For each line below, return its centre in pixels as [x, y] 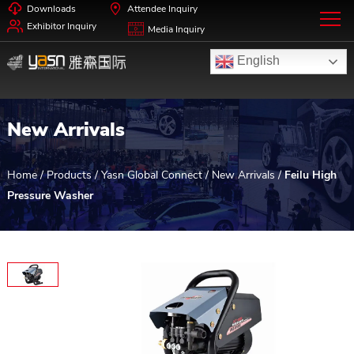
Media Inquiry [176, 29]
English [257, 61]
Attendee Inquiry [162, 9]
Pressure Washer [50, 195]
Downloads [51, 9]
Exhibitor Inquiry [61, 26]
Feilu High [310, 175]
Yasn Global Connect [151, 175]
